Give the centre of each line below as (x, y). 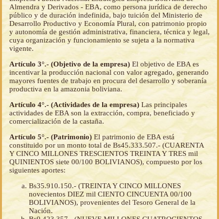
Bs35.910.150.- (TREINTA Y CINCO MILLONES (105, 186)
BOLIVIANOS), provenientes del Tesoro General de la (112, 203)
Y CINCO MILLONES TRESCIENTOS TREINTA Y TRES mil (104, 154)
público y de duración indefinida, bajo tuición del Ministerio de (106, 15)
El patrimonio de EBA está (134, 137)
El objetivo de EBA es (165, 64)
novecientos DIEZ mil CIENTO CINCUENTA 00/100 (110, 194)
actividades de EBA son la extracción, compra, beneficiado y (102, 113)
